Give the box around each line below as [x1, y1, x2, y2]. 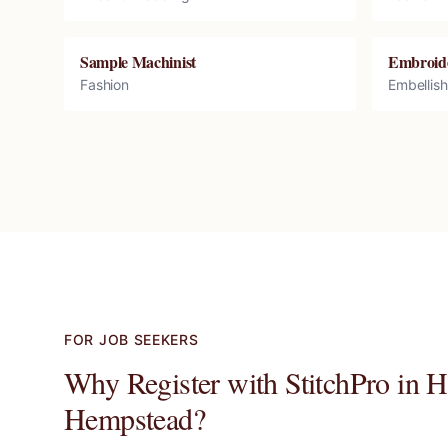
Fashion [80, 76, 129, 93]
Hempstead [64, 398, 193, 438]
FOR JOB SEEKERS [64, 331, 199, 348]
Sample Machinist [80, 50, 196, 73]
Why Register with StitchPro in [64, 362, 427, 402]
